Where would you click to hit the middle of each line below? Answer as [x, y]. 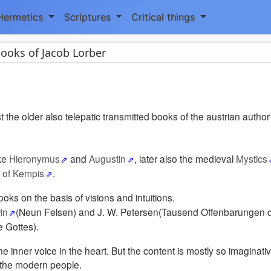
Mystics [251, 158]
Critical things [165, 17]
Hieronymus [34, 158]
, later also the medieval [185, 158]
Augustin [108, 158]
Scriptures [89, 17]
